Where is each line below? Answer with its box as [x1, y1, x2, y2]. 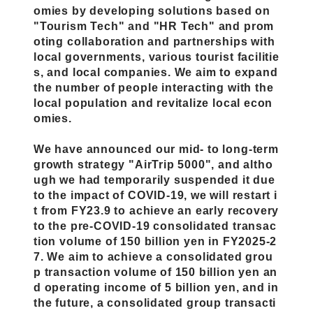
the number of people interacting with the [34, 80, 274, 94]
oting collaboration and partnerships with [34, 34, 275, 48]
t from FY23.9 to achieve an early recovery [34, 203, 279, 217]
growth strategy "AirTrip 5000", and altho [34, 157, 273, 170]
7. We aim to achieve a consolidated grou [34, 249, 273, 263]
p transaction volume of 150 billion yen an [34, 265, 278, 278]
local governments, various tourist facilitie [34, 50, 279, 63]
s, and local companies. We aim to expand [34, 65, 278, 78]
